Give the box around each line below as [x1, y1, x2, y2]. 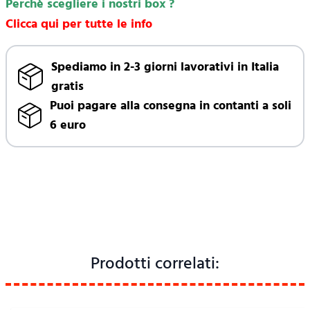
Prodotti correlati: [91, 250, 219, 277]
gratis [51, 76, 84, 97]
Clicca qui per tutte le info [6, 14, 152, 35]
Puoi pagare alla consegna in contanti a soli [50, 95, 292, 116]
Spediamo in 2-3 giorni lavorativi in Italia [51, 57, 280, 77]
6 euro [50, 115, 86, 136]
